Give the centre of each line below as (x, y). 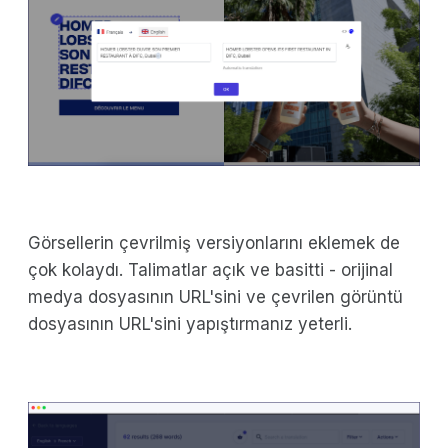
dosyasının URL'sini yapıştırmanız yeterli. (190, 324)
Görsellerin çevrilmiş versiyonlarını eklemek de (214, 243)
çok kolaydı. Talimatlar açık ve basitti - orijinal (210, 270)
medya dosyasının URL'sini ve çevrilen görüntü (215, 297)
